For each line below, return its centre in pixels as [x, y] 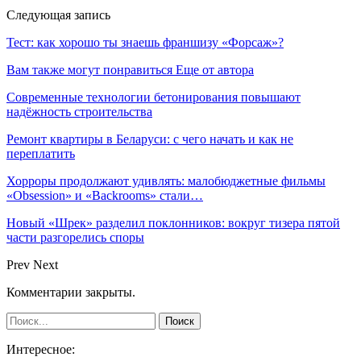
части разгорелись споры [75, 237]
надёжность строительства [79, 111]
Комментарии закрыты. [71, 292]
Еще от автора [215, 69]
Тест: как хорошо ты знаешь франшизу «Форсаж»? [145, 42]
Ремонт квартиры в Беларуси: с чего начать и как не [150, 139]
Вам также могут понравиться [89, 69]
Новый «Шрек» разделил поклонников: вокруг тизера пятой [173, 222]
